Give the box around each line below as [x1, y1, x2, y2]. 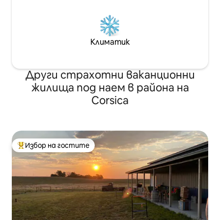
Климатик [90, 37, 130, 47]
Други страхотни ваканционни [25, 68, 195, 82]
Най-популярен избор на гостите [17, 145, 133, 154]
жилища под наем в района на [31, 81, 189, 95]
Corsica [91, 93, 129, 108]
